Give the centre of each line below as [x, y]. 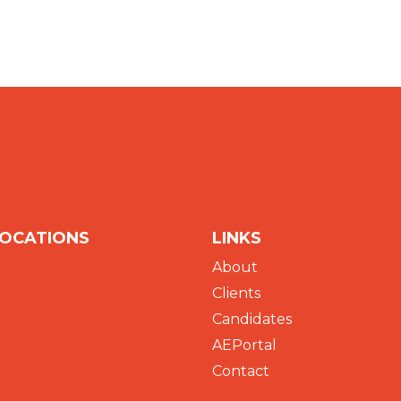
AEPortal [244, 345]
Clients [236, 293]
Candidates [252, 319]
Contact [240, 371]
